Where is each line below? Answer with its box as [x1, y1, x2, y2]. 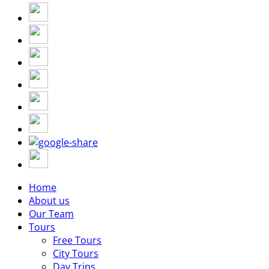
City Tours [53, 246, 98, 260]
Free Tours [53, 233, 101, 247]
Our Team [29, 207, 74, 220]
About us [29, 193, 70, 207]
